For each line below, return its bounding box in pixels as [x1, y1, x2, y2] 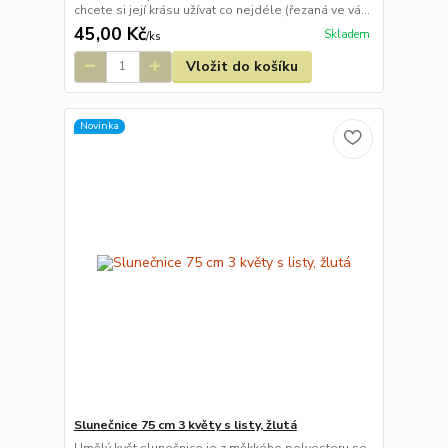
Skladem [323, 27, 370, 42]
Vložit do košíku [185, 56, 298, 76]
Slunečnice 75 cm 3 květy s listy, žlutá [73, 417, 297, 434]
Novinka [79, 118, 119, 134]
